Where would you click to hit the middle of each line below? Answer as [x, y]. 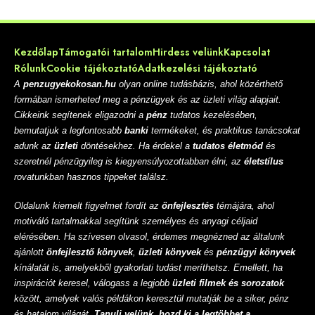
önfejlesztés [189, 206]
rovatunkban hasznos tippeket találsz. [91, 176]
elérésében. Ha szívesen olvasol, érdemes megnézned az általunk [149, 237]
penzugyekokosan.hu [70, 84]
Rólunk [30, 68]
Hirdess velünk [188, 52]
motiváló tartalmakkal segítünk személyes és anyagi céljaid [136, 221]
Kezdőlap [36, 52]
